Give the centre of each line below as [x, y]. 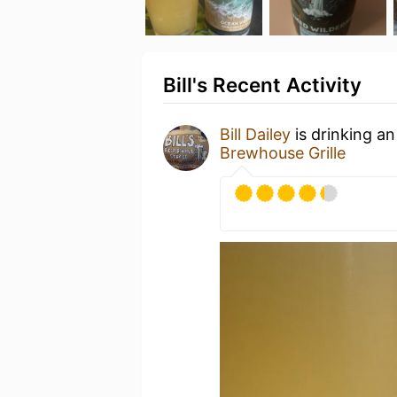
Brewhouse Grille [283, 153]
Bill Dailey [255, 134]
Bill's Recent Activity [262, 85]
